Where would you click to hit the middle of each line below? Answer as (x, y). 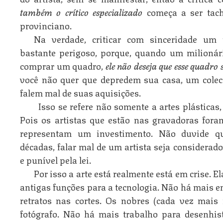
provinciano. (46, 25)
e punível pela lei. (56, 159)
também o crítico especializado (81, 11)
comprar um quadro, (63, 65)
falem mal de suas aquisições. (80, 92)
